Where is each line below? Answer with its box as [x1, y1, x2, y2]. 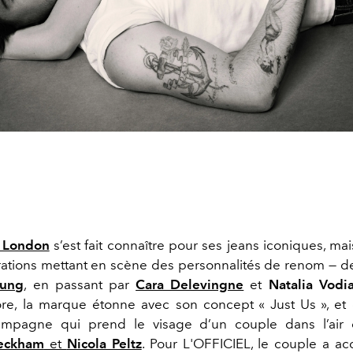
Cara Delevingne [136, 276, 244, 292]
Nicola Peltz [66, 335, 142, 351]
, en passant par [24, 276, 136, 292]
